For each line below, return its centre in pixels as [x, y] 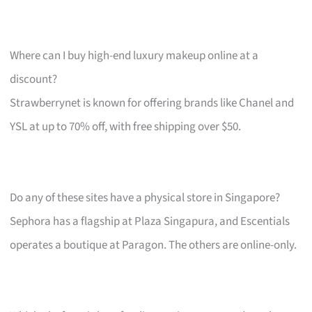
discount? [34, 79]
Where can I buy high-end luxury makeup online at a [134, 55]
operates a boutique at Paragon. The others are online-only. [154, 245]
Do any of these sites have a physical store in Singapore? [145, 197]
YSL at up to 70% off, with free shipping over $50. [126, 126]
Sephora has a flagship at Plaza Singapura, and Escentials [150, 221]
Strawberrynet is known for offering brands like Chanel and [152, 103]
